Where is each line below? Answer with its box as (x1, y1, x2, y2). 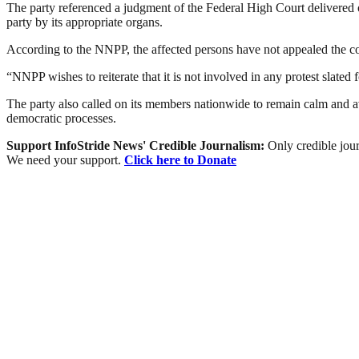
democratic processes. (6, 111, 116, 126)
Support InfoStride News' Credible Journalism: (6, 139, 268, 153)
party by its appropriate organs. (6, 15, 163, 30)
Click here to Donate (124, 153, 236, 167)
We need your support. (6, 153, 124, 167)
